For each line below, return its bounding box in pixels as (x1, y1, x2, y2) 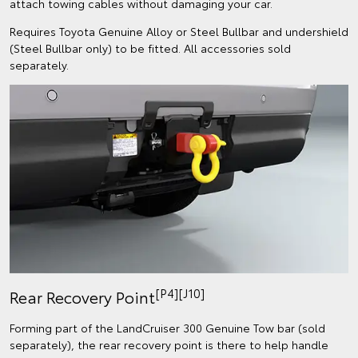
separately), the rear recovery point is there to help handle (10, 336, 328, 353)
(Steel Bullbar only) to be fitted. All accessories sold (10, 40, 291, 57)
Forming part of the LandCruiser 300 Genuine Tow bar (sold (10, 320, 325, 336)
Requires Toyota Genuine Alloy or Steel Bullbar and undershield (10, 23, 348, 40)
